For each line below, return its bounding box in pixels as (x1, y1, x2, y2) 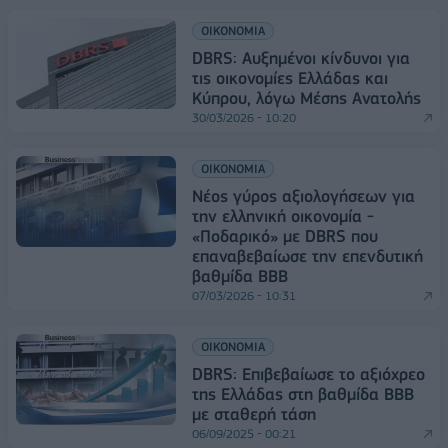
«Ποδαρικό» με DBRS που (192, 226, 378, 247)
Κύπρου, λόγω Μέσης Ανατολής (192, 88, 421, 109)
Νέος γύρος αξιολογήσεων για (192, 186, 415, 207)
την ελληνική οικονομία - (192, 206, 374, 227)
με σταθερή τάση (192, 404, 316, 425)
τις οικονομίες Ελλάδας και (192, 68, 388, 89)
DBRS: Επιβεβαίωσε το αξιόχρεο (192, 364, 425, 385)
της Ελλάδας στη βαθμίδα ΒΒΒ (192, 384, 414, 405)
